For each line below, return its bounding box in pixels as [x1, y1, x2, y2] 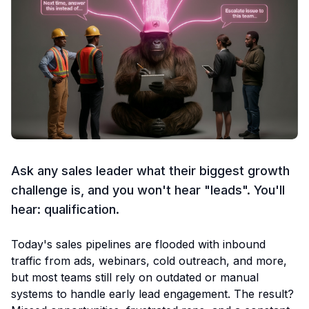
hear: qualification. [11, 202, 119, 217]
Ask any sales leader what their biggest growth [11, 163, 290, 179]
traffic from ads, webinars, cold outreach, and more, [11, 254, 287, 268]
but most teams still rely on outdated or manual [11, 270, 259, 285]
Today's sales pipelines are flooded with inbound [11, 237, 266, 252]
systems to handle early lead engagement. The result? [11, 287, 294, 301]
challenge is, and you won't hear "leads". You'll [11, 183, 285, 198]
